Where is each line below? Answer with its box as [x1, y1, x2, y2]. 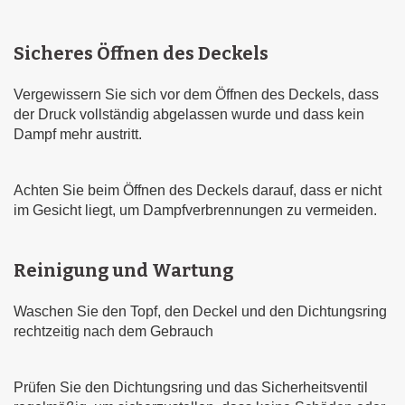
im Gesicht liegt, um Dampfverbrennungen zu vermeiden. [14, 202, 377, 218]
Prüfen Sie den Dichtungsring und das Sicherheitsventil [14, 380, 368, 395]
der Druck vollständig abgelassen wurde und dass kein [14, 107, 364, 122]
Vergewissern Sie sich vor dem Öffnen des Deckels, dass [14, 87, 379, 102]
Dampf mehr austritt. [14, 127, 142, 142]
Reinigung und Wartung [14, 259, 233, 281]
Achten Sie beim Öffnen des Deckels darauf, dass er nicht [14, 183, 381, 198]
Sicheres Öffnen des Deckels [14, 42, 268, 64]
